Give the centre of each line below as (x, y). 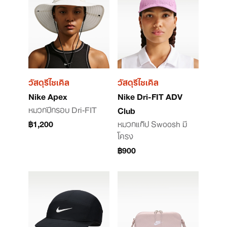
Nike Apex (48, 96)
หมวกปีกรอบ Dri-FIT (63, 109)
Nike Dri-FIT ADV (150, 96)
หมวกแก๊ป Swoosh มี (152, 123)
